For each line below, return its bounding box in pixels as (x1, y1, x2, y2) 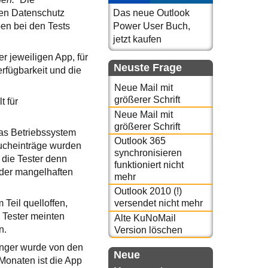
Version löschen (114, 224, 182, 235)
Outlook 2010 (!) (114, 186, 182, 197)
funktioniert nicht (114, 159, 184, 170)
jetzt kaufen (113, 34, 162, 44)
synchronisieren (114, 147, 182, 158)
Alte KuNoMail (114, 212, 176, 223)
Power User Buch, (113, 21, 190, 31)
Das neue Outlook (113, 8, 190, 18)
